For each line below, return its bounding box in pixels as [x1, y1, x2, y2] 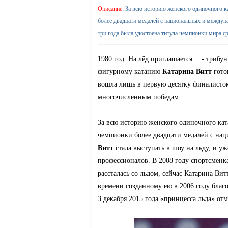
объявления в [98, 127, 133, 134]
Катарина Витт [162, 68, 212, 75]
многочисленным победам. [98, 93, 181, 101]
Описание [98, 5, 122, 12]
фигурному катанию [98, 68, 162, 75]
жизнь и [98, 25, 118, 33]
